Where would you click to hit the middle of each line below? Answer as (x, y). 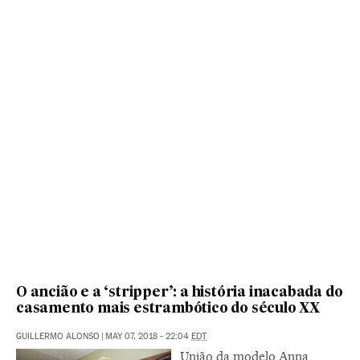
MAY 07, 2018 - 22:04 (148, 337)
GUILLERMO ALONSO (58, 337)
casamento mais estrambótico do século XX (168, 309)
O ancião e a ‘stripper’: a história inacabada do (180, 293)
